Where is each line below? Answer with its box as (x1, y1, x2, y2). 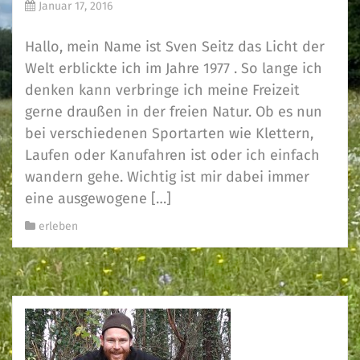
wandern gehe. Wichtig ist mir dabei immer (25, 168, 309, 186)
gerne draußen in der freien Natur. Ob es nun (25, 103, 322, 121)
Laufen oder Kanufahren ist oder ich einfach (25, 146, 320, 164)
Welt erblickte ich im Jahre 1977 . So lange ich (25, 59, 322, 77)
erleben (39, 219, 78, 233)
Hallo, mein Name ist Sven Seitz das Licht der (25, 38, 325, 55)
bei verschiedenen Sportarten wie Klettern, (25, 125, 313, 142)
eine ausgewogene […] (25, 190, 171, 207)
